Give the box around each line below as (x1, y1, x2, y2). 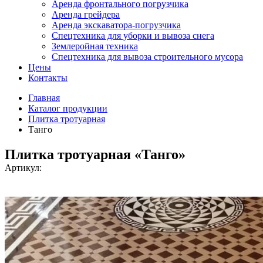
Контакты (28, 72, 68, 83)
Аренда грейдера (52, 9, 120, 19)
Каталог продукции (28, 103, 107, 113)
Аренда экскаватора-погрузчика (52, 19, 181, 30)
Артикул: (5, 162, 42, 173)
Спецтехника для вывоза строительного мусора (52, 51, 243, 62)
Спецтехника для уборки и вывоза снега (52, 30, 214, 41)
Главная (28, 92, 60, 103)
